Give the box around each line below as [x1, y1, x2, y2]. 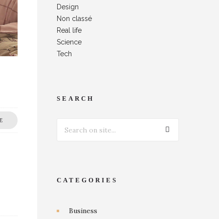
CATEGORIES [57, 176, 118, 184]
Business [69, 206, 97, 215]
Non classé [57, 15, 92, 22]
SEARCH [57, 95, 94, 102]
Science [57, 38, 82, 46]
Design [57, 3, 79, 11]
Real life [57, 26, 82, 34]
